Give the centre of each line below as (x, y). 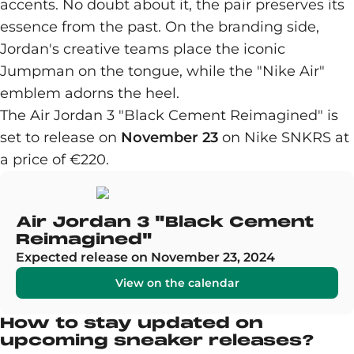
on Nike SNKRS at (284, 137)
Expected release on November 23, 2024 (145, 257)
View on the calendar (177, 283)
